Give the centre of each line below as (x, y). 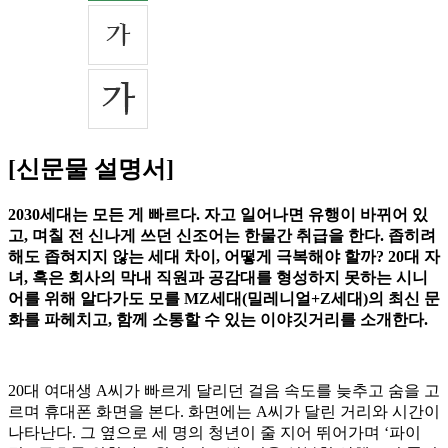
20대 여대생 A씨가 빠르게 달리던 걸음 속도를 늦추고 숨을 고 (224, 391)
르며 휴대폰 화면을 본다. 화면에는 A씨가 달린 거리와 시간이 (224, 412)
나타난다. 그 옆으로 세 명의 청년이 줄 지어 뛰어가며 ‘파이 (214, 433)
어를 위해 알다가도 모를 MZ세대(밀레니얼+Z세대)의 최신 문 (224, 299)
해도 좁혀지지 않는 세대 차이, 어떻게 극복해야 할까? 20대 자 (224, 257)
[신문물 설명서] (91, 169)
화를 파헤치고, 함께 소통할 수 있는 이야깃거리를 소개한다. (218, 320)
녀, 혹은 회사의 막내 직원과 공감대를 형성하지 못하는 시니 (218, 278)
